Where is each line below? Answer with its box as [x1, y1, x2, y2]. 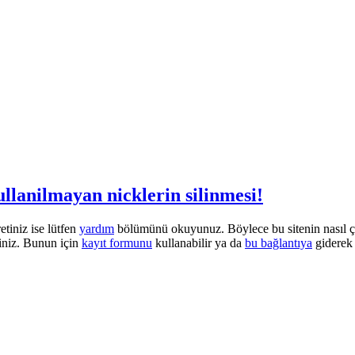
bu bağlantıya [245, 235, 312, 250]
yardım [79, 221, 114, 235]
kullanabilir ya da [152, 235, 245, 250]
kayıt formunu [82, 235, 152, 250]
